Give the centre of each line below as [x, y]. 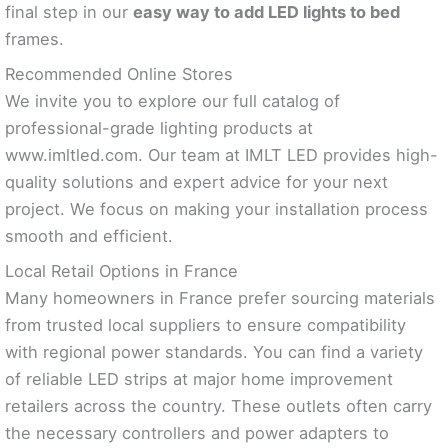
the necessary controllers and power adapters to [197, 433]
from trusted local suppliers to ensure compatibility [205, 325]
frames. [34, 38]
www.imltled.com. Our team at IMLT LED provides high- [221, 155]
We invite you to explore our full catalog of [172, 101]
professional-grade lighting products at [159, 128]
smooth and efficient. [89, 236]
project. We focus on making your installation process [216, 209]
